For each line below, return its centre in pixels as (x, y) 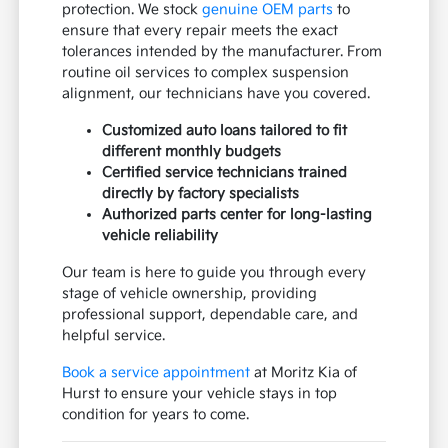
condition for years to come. (156, 415)
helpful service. (114, 336)
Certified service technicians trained (225, 173)
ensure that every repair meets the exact (200, 31)
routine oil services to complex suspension (206, 73)
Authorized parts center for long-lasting (237, 215)
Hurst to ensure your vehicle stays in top (200, 394)
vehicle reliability (160, 236)
